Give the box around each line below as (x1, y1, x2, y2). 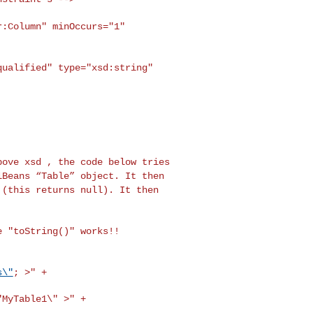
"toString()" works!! (7, 225, 119, 237)
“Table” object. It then (35, 170, 164, 182)
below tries (108, 156, 170, 168)
